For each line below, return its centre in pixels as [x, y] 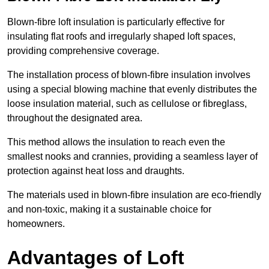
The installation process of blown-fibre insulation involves [129, 75]
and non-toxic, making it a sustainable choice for [109, 210]
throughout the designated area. [75, 118]
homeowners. [36, 224]
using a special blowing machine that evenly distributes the [132, 89]
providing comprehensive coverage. [83, 51]
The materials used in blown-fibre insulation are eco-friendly [134, 195]
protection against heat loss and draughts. [96, 171]
